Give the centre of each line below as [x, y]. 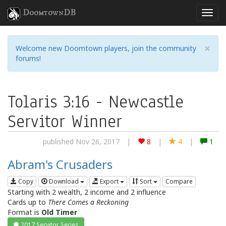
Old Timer [59, 212]
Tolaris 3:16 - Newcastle [96, 102]
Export [109, 182]
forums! [28, 58]
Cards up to [28, 202]
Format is [24, 212]
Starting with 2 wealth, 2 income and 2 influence [87, 192]
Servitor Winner [65, 121]
